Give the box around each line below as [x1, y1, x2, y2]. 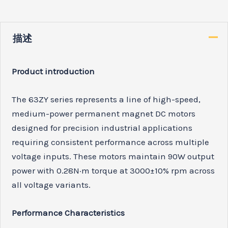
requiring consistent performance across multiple [12, 137, 210, 148]
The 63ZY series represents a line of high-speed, [12, 94, 201, 105]
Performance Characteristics [12, 208, 125, 218]
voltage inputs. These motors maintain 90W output [12, 151, 215, 162]
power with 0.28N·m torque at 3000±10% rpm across [12, 165, 215, 176]
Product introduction [12, 66, 95, 76]
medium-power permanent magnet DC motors [12, 108, 196, 119]
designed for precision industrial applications [12, 123, 193, 133]
